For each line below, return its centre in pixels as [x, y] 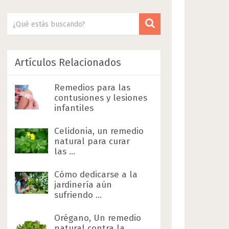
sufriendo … [78, 195]
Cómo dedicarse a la [96, 175]
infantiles [74, 108]
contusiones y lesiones [101, 98]
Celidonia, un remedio [99, 131]
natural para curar [92, 141]
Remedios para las [93, 88]
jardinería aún [83, 185]
